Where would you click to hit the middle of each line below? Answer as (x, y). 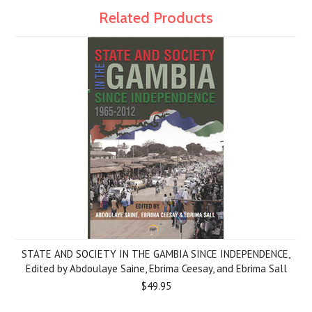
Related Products (156, 18)
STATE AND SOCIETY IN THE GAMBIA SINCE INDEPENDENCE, (156, 254)
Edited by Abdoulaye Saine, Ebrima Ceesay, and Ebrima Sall (156, 268)
